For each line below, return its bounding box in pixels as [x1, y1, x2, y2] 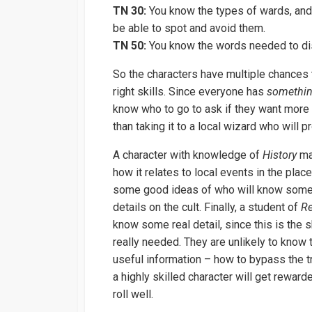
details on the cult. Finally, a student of [113, 201, 301, 214]
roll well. [113, 288, 153, 302]
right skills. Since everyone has [113, 85, 267, 99]
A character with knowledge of [113, 148, 263, 162]
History [263, 148, 297, 162]
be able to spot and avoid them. [113, 22, 265, 36]
